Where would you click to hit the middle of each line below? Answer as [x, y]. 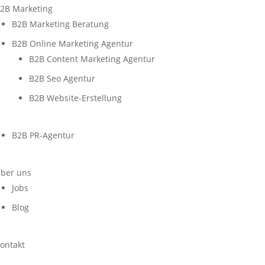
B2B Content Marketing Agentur [92, 59]
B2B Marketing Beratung [60, 24]
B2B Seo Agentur [62, 78]
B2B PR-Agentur [43, 135]
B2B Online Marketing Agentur [72, 43]
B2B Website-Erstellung [75, 98]
